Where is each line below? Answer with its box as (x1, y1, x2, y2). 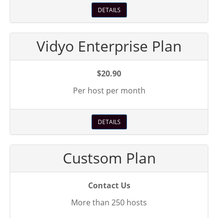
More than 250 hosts (71, 197, 147, 208)
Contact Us (88, 180, 130, 191)
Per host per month (73, 85, 145, 96)
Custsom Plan (62, 148, 156, 168)
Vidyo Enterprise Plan (36, 36, 182, 56)
